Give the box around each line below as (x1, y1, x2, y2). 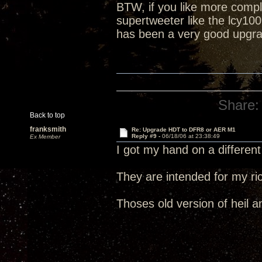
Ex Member (30, 133, 60, 140)
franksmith (30, 125, 66, 133)
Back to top (30, 111, 65, 119)
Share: (218, 97, 260, 113)
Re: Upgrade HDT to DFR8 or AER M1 (131, 126, 236, 133)
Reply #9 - (131, 133, 162, 139)
